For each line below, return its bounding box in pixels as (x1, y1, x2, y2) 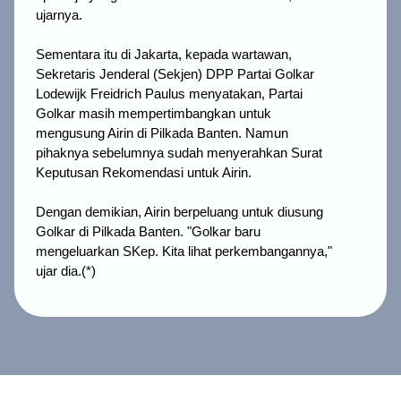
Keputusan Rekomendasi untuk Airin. (36, 166, 252, 181)
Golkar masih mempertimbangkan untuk (36, 107, 271, 122)
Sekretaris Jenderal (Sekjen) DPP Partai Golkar (36, 67, 314, 82)
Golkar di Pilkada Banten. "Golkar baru (36, 225, 260, 240)
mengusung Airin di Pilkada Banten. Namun (36, 126, 288, 141)
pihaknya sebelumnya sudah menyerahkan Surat (36, 146, 322, 161)
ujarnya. (36, 8, 82, 23)
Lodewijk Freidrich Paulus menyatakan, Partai (36, 87, 303, 102)
